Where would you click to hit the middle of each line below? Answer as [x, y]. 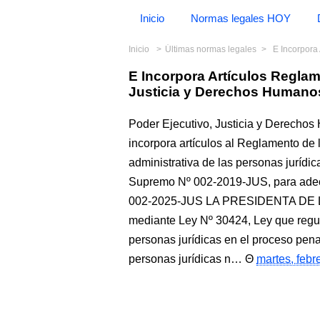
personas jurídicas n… [185, 259]
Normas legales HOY [241, 18]
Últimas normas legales [211, 49]
